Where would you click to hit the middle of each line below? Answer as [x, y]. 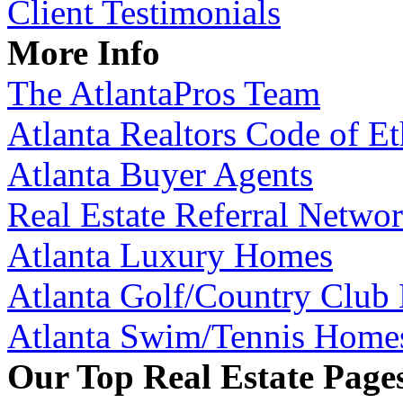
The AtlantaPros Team [164, 93]
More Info [84, 52]
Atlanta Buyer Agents [160, 174]
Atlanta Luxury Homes [170, 255]
